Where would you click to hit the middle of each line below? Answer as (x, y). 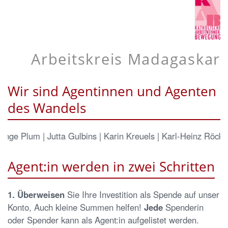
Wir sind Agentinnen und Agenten (112, 91)
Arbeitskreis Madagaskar (126, 59)
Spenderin (184, 207)
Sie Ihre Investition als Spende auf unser (142, 194)
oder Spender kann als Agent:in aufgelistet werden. (103, 220)
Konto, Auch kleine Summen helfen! (76, 207)
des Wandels (47, 108)
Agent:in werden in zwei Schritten (111, 166)
